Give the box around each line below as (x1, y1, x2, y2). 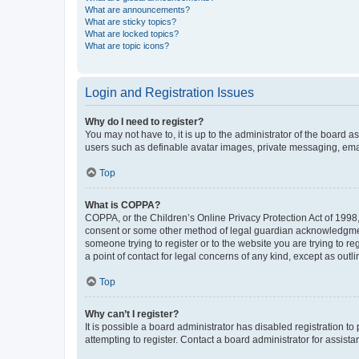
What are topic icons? (85, 40, 169, 50)
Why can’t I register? (85, 308, 179, 320)
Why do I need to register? (85, 115, 204, 127)
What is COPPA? (85, 199, 160, 211)
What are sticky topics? (85, 16, 176, 26)
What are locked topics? (85, 28, 179, 38)
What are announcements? (85, 4, 190, 14)
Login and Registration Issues (85, 85, 254, 99)
